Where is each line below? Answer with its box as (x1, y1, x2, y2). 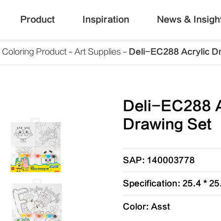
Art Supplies (74, 47, 121, 56)
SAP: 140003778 (122, 156, 195, 165)
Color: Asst (122, 202, 170, 211)
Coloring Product (2, 47, 67, 56)
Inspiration (82, 15, 129, 24)
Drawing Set (122, 116, 212, 132)
